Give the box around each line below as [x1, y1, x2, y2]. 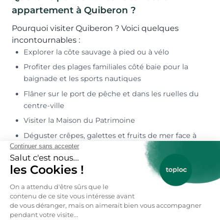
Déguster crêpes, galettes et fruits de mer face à [24, 131, 196, 140]
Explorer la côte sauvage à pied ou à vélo [24, 47, 169, 56]
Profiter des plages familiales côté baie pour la [24, 62, 188, 72]
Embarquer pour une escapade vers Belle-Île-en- [24, 157, 199, 166]
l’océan [24, 142, 49, 152]
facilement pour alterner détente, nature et [12, 200, 182, 210]
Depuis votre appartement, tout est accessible [12, 188, 194, 198]
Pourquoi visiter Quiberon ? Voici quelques [12, 23, 179, 33]
